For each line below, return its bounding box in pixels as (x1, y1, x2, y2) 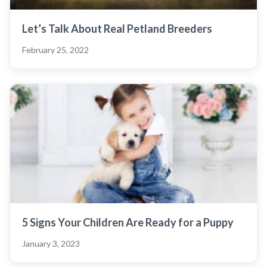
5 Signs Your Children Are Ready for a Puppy (22, 215, 234, 229)
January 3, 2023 (22, 238, 80, 249)
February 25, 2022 (22, 44, 89, 55)
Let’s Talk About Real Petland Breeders (22, 21, 212, 35)
